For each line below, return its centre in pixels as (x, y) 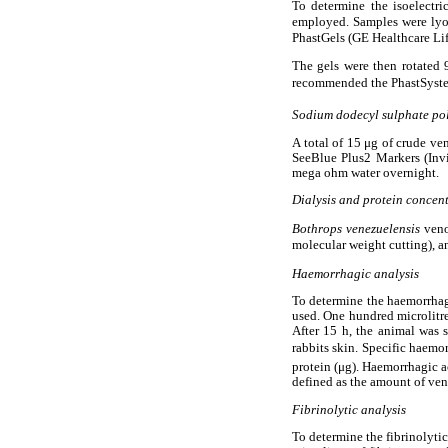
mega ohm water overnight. (365, 172)
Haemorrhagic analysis (355, 273)
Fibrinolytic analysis (349, 409)
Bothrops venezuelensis (358, 229)
